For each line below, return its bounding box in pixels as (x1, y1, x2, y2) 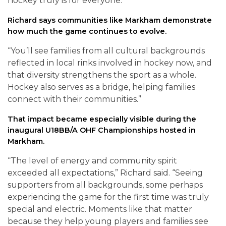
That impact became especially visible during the (8, 115, 196, 124)
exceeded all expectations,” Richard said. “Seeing (8, 168, 203, 178)
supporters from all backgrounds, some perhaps (8, 180, 203, 190)
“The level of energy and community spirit (8, 156, 177, 166)
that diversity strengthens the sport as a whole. (8, 70, 196, 80)
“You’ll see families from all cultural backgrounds (8, 46, 205, 56)
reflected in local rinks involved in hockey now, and (8, 58, 212, 68)
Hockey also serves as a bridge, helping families (8, 82, 195, 92)
